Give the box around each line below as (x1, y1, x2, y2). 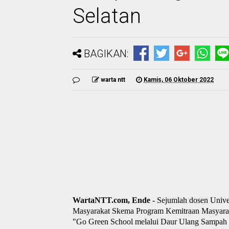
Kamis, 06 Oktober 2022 (144, 76, 214, 83)
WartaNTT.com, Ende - (73, 195, 157, 204)
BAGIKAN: (84, 47, 128, 60)
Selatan (73, 4, 141, 28)
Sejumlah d (157, 195, 193, 204)
